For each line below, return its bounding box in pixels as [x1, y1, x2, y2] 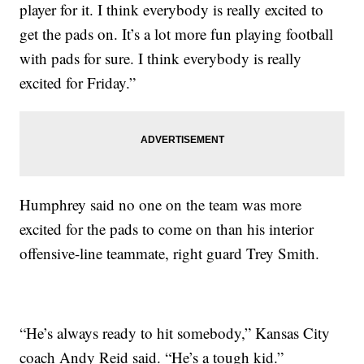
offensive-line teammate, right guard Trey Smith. [19, 243, 320, 264]
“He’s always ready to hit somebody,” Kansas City [19, 323, 331, 344]
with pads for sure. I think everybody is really [19, 48, 302, 69]
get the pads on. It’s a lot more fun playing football [19, 24, 334, 45]
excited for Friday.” [19, 72, 136, 93]
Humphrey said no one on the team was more [19, 194, 302, 215]
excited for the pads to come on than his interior [19, 219, 314, 240]
